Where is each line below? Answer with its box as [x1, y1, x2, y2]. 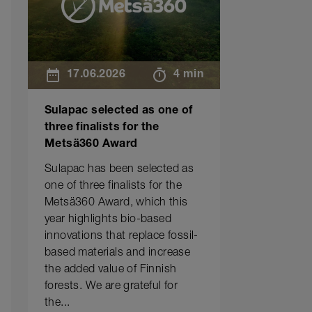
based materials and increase [45, 248, 191, 259]
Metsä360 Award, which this [45, 198, 188, 209]
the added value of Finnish [45, 265, 177, 276]
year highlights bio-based [45, 214, 171, 226]
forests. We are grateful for [45, 281, 178, 292]
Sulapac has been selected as [45, 164, 194, 175]
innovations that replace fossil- [45, 231, 198, 242]
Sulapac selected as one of [45, 106, 193, 117]
